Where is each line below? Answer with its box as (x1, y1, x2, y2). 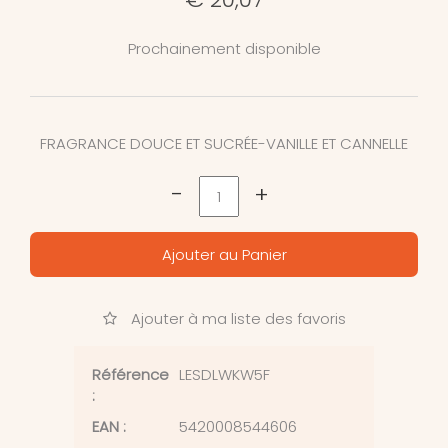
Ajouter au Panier (161, 244, 287, 266)
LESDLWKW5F (179, 364, 270, 386)
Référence (92, 364, 169, 386)
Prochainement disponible (127, 38, 321, 60)
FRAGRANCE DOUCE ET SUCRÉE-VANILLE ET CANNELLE (40, 133, 408, 155)
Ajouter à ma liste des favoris (126, 308, 346, 330)
